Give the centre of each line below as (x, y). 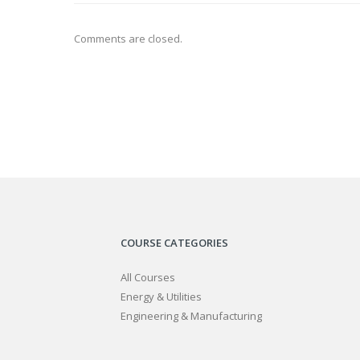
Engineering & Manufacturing (191, 316)
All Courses (148, 277)
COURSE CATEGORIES (174, 243)
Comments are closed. (128, 39)
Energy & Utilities (161, 297)
